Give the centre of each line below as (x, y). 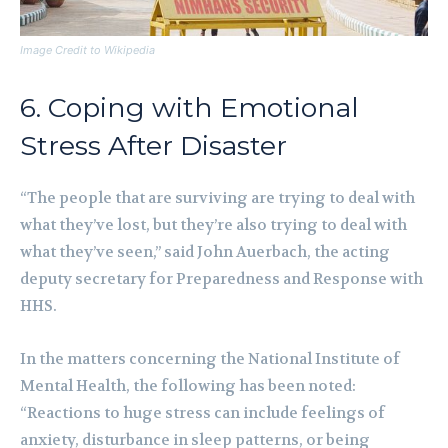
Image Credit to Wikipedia (87, 50)
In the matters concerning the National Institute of (210, 359)
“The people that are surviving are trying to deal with (217, 198)
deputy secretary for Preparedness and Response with (221, 279)
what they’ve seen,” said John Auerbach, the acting (205, 252)
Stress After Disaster (153, 146)
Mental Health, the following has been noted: (188, 386)
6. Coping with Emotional (189, 108)
